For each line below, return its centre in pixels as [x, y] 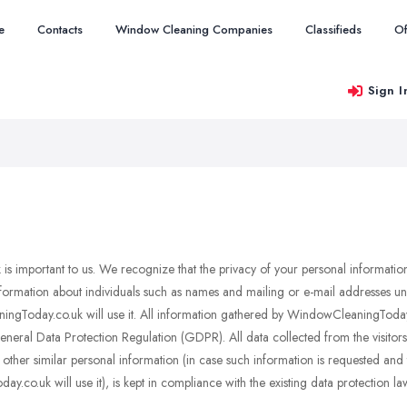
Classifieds [333, 30]
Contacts [60, 30]
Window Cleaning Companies [194, 30]
